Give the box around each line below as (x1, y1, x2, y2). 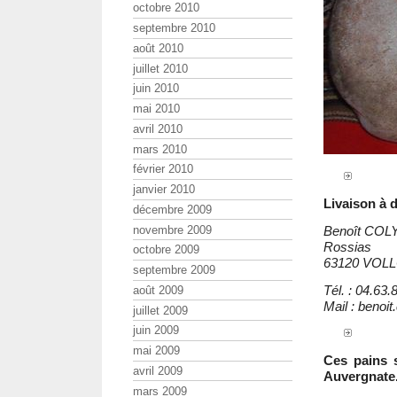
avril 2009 (133, 363, 183, 378)
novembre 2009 (133, 222, 212, 237)
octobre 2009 (133, 243, 199, 257)
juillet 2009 (133, 303, 188, 317)
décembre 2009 (133, 202, 212, 216)
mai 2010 (133, 102, 180, 116)
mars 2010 (133, 142, 187, 156)
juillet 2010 (133, 61, 188, 75)
